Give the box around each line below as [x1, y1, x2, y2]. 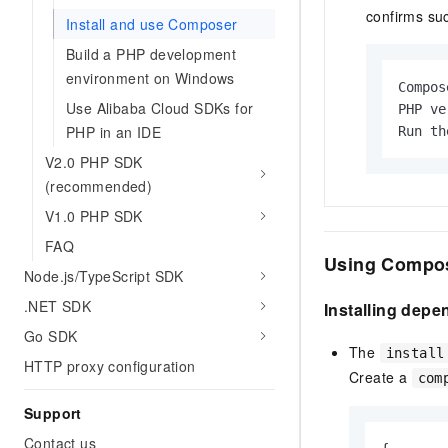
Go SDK [24, 326, 78, 346]
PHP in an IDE [66, 122, 162, 142]
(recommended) [45, 176, 153, 196]
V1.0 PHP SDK [45, 206, 143, 226]
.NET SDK [24, 296, 92, 316]
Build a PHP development [66, 44, 237, 64]
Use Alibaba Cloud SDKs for [66, 98, 254, 118]
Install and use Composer [66, 14, 238, 34]
